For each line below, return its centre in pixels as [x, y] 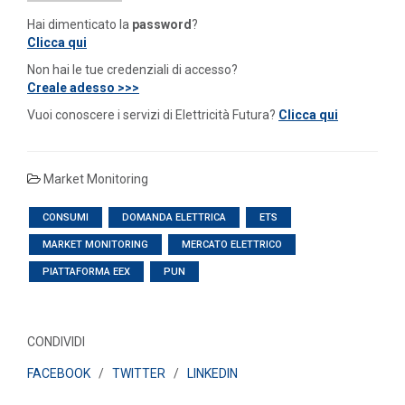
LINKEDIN [212, 374]
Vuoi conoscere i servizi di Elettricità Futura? [153, 115]
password [162, 25]
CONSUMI [66, 218]
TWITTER [139, 374]
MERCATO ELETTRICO [232, 245]
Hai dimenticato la [80, 25]
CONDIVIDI [56, 342]
